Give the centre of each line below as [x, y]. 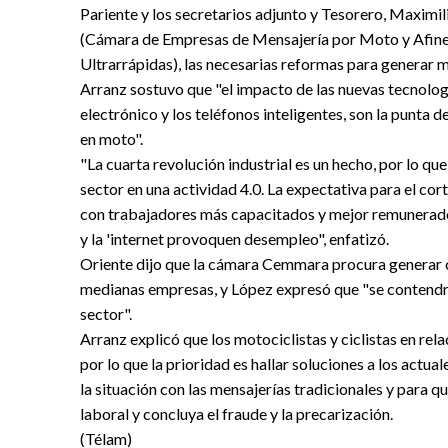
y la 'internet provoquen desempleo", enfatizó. [234, 238]
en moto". [111, 138]
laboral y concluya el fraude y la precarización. [236, 413]
